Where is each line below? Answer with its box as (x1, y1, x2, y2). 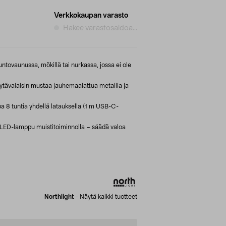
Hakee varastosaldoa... (63, 24, 137, 32)
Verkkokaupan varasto (54, 12, 128, 19)
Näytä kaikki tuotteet (80, 193, 137, 200)
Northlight (44, 193, 74, 200)
